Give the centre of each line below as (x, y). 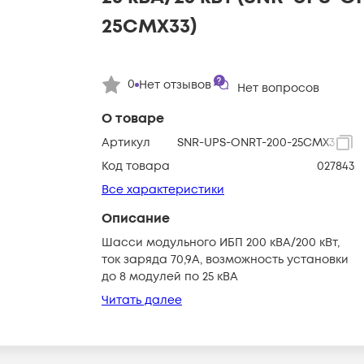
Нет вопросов (278, 88)
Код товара (136, 166)
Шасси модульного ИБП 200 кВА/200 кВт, (221, 243)
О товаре (133, 119)
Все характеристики (163, 190)
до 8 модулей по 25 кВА (170, 277)
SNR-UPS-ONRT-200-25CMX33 (259, 143)
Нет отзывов (175, 84)
